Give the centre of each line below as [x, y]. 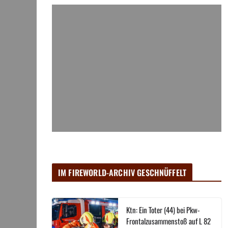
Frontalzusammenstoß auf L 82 [168, 221]
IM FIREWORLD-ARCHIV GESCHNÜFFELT [122, 173]
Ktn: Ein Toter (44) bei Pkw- [163, 210]
